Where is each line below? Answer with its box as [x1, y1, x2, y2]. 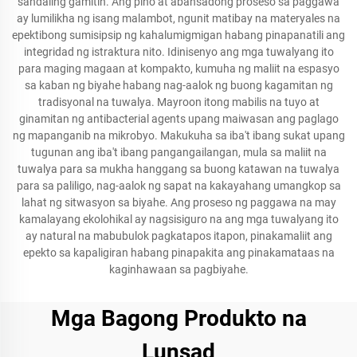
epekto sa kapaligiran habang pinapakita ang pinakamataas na [22, 246, 335, 259]
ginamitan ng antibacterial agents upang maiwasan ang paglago [18, 112, 339, 125]
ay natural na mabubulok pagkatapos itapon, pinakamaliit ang [25, 229, 332, 242]
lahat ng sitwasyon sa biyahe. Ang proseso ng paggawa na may [21, 196, 336, 209]
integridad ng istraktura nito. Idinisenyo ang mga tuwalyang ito [23, 45, 334, 58]
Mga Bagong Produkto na [50, 305, 307, 331]
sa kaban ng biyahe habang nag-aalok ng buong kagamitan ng [24, 79, 333, 92]
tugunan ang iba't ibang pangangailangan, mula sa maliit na [30, 146, 327, 159]
